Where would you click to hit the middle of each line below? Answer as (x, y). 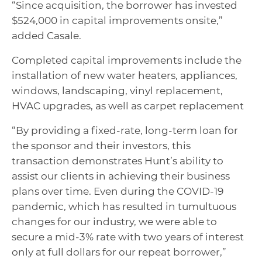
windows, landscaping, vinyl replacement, (117, 91)
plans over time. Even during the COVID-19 (118, 191)
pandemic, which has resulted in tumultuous (124, 206)
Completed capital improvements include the (127, 60)
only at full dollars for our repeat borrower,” (119, 252)
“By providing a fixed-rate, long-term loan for (125, 130)
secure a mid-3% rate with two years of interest (128, 237)
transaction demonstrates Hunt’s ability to (118, 161)
